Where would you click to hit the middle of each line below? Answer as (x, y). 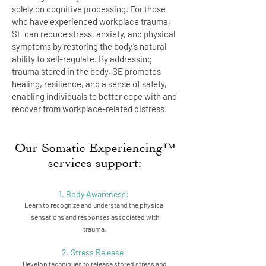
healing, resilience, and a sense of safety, (89, 84)
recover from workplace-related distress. (89, 109)
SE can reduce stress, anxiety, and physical (94, 34)
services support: (95, 161)
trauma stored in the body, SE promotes (86, 71)
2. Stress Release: (95, 252)
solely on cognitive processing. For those (89, 9)
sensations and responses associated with (95, 217)
